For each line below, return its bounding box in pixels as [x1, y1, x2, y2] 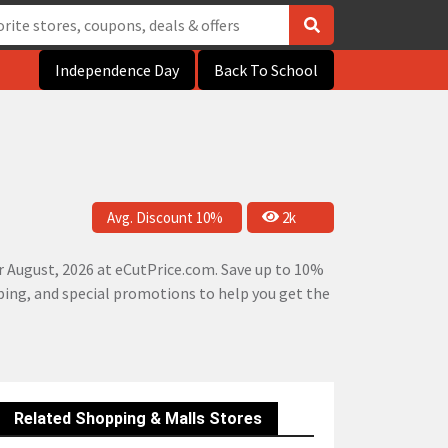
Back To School [214, 60, 318, 80]
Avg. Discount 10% [107, 207, 223, 227]
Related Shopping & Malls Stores [14, 409, 262, 428]
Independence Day [55, 60, 179, 80]
